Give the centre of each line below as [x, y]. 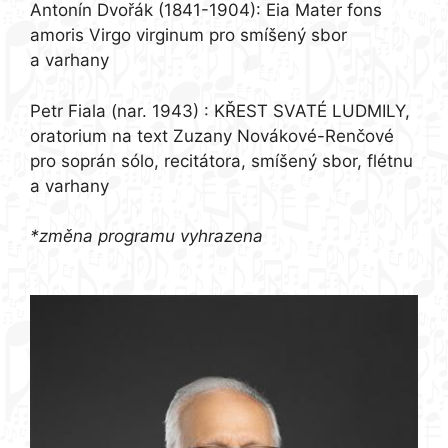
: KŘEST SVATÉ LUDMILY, [307, 110]
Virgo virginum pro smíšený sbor [218, 35]
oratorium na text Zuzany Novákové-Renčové [212, 135]
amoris [59, 35]
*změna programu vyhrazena [146, 236]
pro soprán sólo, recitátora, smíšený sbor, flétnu [221, 160]
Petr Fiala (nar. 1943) [117, 110]
